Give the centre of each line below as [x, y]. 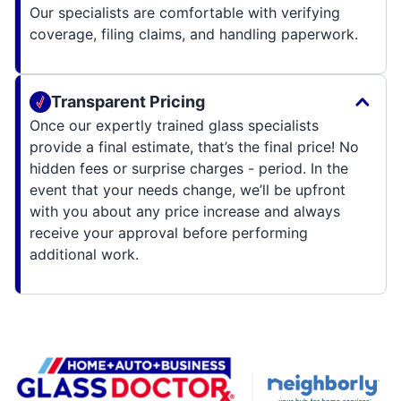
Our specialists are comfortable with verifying [185, 12]
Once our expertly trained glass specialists [174, 125]
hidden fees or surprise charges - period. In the [189, 168]
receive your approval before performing [169, 232]
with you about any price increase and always [185, 211]
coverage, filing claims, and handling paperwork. [194, 34]
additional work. [84, 254]
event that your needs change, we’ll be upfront [188, 189]
